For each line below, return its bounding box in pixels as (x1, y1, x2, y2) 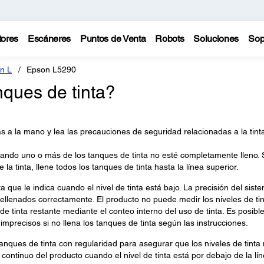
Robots (155, 33, 184, 44)
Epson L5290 (27, 65, 76, 74)
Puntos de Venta (80, 33, 146, 44)
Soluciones (193, 33, 239, 44)
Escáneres (27, 33, 71, 44)
